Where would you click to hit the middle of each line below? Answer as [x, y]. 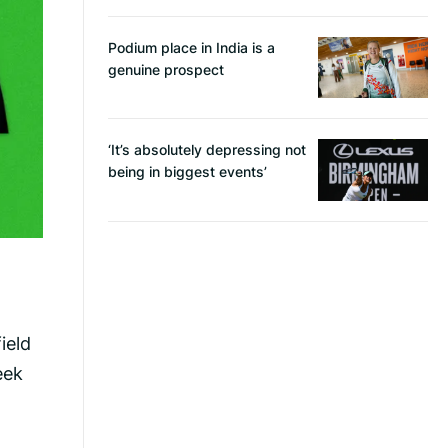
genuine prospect [166, 69]
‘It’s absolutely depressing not [207, 150]
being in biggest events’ [187, 172]
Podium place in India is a [191, 47]
